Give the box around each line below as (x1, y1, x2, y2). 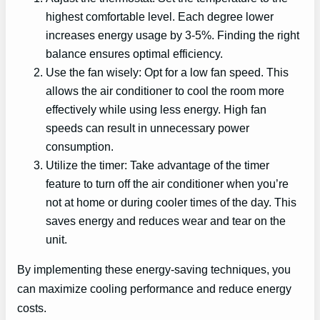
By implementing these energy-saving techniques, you (17, 263, 291, 276)
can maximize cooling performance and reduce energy (17, 282, 291, 296)
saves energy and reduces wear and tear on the (46, 214, 286, 228)
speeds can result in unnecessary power (46, 121, 249, 135)
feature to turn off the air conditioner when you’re (46, 177, 289, 191)
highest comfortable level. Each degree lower (46, 10, 274, 24)
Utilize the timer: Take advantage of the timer (46, 159, 269, 172)
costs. (17, 301, 46, 315)
